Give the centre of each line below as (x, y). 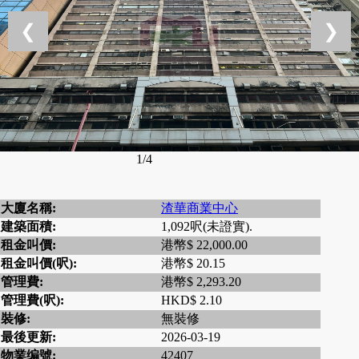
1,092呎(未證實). (207, 227)
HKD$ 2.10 (192, 301)
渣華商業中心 (200, 208)
